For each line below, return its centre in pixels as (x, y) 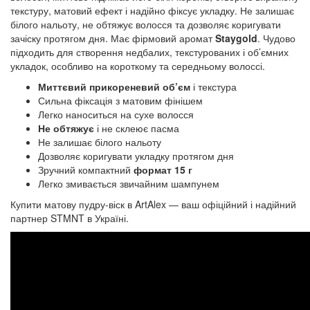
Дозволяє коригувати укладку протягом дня (136, 156)
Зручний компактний (84, 170)
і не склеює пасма (137, 128)
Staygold (236, 38)
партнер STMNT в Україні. (70, 218)
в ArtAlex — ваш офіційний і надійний (212, 204)
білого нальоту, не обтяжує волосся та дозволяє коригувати (146, 24)
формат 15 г (162, 170)
